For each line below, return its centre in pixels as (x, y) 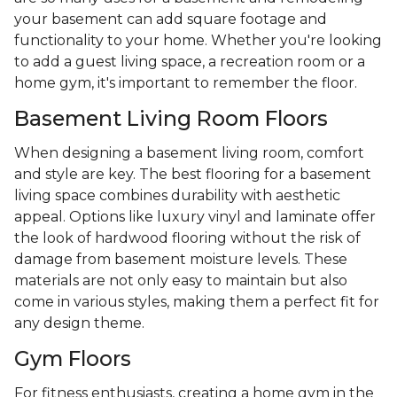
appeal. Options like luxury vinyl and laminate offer (195, 217)
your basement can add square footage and (171, 19)
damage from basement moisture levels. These (181, 260)
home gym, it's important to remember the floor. (187, 83)
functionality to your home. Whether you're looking (198, 41)
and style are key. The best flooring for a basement (193, 175)
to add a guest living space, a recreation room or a (190, 62)
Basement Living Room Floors (171, 119)
